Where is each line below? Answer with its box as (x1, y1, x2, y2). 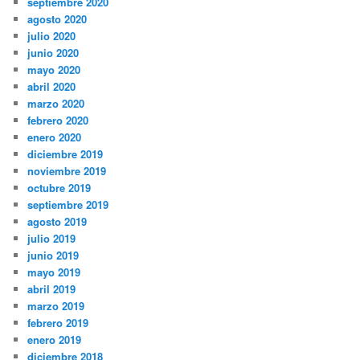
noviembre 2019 (27, 163, 107, 179)
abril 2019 (27, 281, 76, 297)
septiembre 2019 (27, 197, 109, 213)
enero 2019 (27, 332, 82, 348)
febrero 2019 (27, 315, 89, 331)
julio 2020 (27, 28, 76, 44)
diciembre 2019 (27, 146, 104, 162)
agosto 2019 (27, 214, 88, 230)
